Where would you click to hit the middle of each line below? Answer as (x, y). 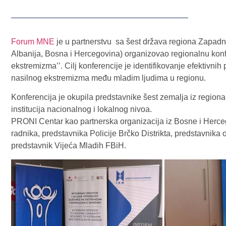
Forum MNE (33, 41)
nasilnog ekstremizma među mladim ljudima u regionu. (108, 78)
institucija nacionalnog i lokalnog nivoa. (81, 109)
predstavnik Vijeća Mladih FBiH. (69, 146)
